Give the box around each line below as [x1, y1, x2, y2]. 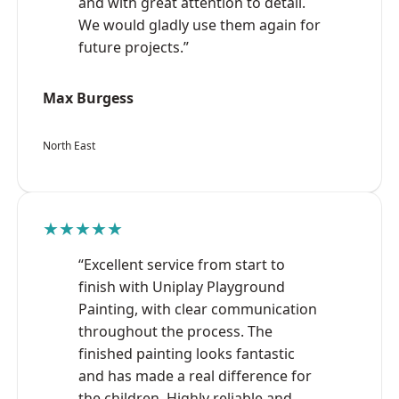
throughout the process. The [78, 321, 273, 341]
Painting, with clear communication [78, 298, 317, 319]
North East [43, 137, 95, 153]
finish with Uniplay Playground [78, 276, 285, 297]
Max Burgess [43, 87, 134, 108]
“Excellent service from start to [78, 254, 285, 274]
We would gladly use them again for [78, 14, 321, 35]
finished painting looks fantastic [78, 343, 295, 363]
